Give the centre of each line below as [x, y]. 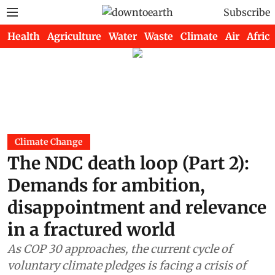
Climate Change [49, 142]
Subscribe [247, 12]
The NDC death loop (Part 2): [128, 163]
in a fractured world [91, 230]
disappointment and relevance [137, 207]
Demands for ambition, [106, 185]
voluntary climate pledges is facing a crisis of [127, 265]
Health [24, 36]
